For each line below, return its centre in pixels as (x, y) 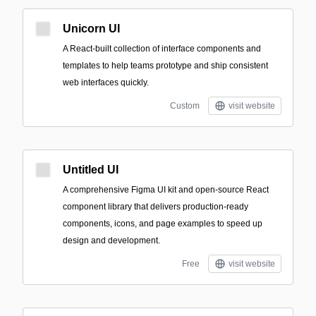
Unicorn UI (91, 29)
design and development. (111, 241)
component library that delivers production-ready (156, 207)
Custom (185, 106)
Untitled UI (91, 170)
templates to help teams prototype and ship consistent (165, 66)
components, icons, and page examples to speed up (163, 224)
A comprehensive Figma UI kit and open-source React (166, 190)
